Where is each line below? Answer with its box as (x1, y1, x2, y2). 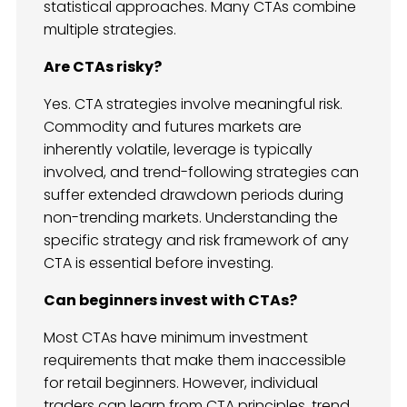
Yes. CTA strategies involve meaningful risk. (44, 93, 342, 114)
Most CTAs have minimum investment (44, 326, 308, 348)
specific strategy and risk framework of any (44, 229, 349, 251)
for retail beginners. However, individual (44, 372, 318, 393)
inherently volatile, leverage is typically (44, 138, 313, 160)
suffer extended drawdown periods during (44, 184, 343, 205)
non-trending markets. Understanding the (44, 206, 338, 228)
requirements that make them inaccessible (44, 349, 346, 371)
